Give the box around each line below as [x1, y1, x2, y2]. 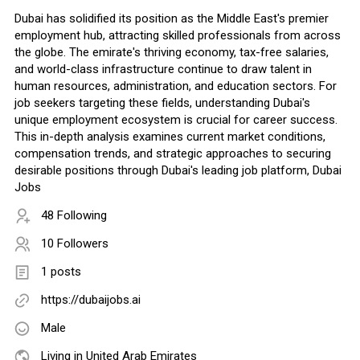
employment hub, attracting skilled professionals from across [14, 28, 341, 43]
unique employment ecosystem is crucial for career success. [14, 112, 337, 128]
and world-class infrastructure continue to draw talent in [14, 62, 312, 77]
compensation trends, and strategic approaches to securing [14, 146, 331, 162]
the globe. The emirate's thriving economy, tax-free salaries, [14, 45, 329, 60]
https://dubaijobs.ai [41, 292, 141, 308]
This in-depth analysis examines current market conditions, [14, 129, 325, 145]
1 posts [41, 264, 81, 280]
